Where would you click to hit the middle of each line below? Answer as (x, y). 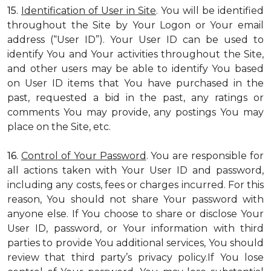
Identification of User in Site (89, 11)
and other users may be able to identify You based (135, 69)
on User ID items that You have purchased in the (135, 83)
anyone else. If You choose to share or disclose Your (135, 214)
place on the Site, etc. (59, 127)
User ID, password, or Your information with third (135, 228)
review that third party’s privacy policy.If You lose (135, 257)
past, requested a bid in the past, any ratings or (135, 98)
